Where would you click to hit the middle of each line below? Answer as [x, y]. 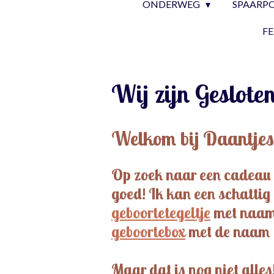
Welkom [144, 138]
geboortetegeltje [161, 213]
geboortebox [148, 231]
